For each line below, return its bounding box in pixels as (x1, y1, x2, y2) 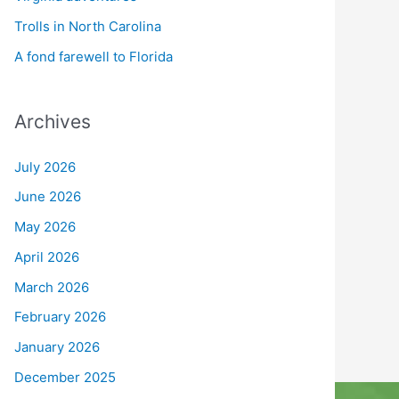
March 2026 (14, 278, 89, 296)
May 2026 (14, 218, 76, 236)
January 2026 (14, 338, 100, 356)
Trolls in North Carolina (14, 17, 161, 35)
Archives (14, 110, 91, 133)
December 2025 (14, 368, 116, 386)
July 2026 (14, 158, 76, 175)
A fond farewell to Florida (14, 47, 173, 65)
